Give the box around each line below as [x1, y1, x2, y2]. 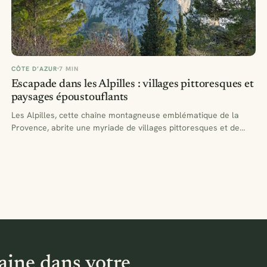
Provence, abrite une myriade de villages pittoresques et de [11, 122, 240, 133]
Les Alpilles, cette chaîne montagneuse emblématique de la [11, 109, 239, 120]
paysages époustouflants [11, 91, 129, 103]
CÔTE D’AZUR [11, 64, 58, 73]
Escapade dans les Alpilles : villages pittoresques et [11, 78, 254, 90]
